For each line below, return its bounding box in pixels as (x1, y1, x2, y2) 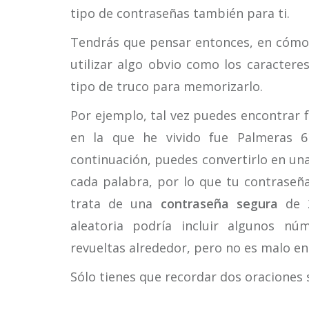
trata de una (70, 195, 161, 212)
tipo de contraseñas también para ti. (70, 5, 290, 21)
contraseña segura (160, 195, 278, 212)
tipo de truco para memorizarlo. (70, 78, 263, 94)
